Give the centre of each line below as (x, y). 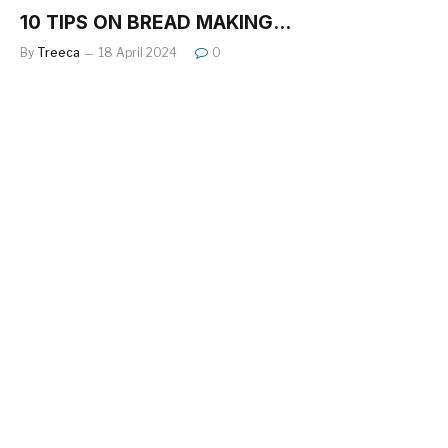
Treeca (58, 52)
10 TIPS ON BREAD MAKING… (155, 22)
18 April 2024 (138, 52)
